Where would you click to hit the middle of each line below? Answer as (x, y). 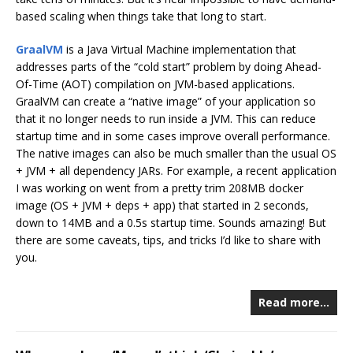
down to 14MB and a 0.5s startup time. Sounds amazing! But (171, 223)
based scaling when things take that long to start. (141, 17)
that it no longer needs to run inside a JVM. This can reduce (166, 119)
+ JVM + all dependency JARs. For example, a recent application (176, 171)
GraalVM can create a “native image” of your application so (166, 102)
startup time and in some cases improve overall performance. (173, 136)
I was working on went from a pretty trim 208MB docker (160, 188)
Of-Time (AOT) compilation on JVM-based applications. (155, 84)
